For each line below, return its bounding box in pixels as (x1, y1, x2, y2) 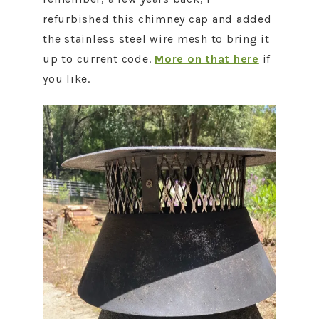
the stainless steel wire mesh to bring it (43, 32, 270, 46)
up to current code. (43, 52, 155, 66)
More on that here (155, 52, 259, 66)
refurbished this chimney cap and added (43, 12, 272, 26)
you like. (43, 72, 90, 85)
